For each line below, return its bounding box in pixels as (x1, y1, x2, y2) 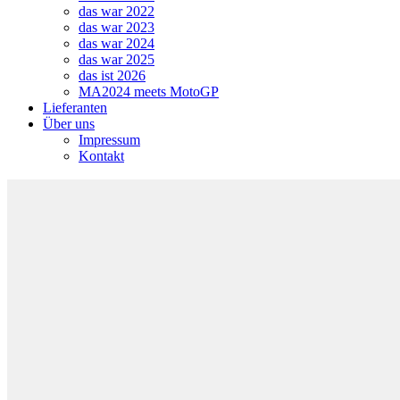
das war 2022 (79, 4, 154, 19)
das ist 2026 (79, 68, 146, 83)
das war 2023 (79, 20, 154, 35)
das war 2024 (79, 36, 154, 51)
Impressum (79, 132, 140, 147)
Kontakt (79, 148, 124, 163)
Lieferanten (43, 100, 107, 115)
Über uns (43, 116, 95, 131)
